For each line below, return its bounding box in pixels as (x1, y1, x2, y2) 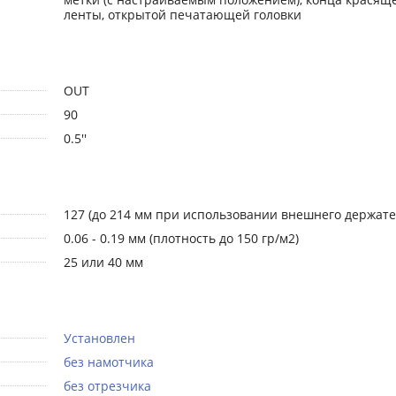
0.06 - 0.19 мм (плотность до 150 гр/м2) (63, 230, 299, 247)
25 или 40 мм (63, 254, 143, 271)
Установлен (63, 330, 135, 347)
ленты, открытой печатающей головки (63, 6, 301, 24)
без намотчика (63, 354, 154, 371)
